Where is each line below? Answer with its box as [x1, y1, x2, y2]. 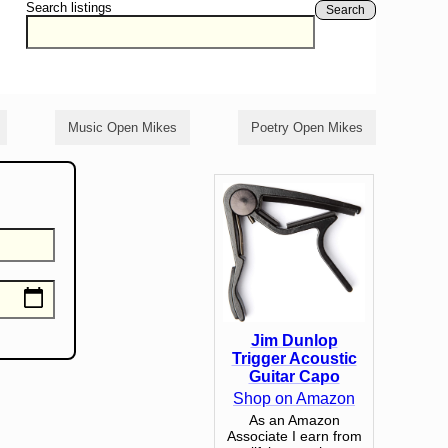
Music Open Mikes [68, 120, 177, 136]
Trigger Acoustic [231, 349, 357, 367]
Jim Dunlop [250, 331, 338, 349]
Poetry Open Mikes [251, 120, 363, 136]
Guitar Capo [248, 367, 340, 385]
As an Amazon [248, 411, 340, 428]
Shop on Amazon [233, 389, 355, 407]
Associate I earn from [226, 427, 362, 444]
